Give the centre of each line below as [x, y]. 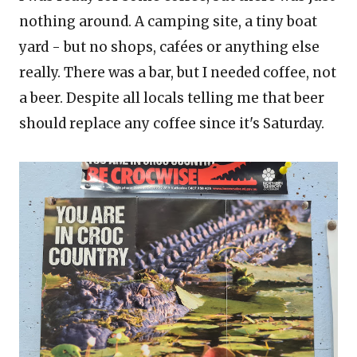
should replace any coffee [109, 124]
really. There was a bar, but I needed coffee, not [178, 73]
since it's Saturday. [262, 124]
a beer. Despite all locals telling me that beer [172, 98]
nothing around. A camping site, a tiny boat [168, 22]
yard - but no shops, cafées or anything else [169, 47]
